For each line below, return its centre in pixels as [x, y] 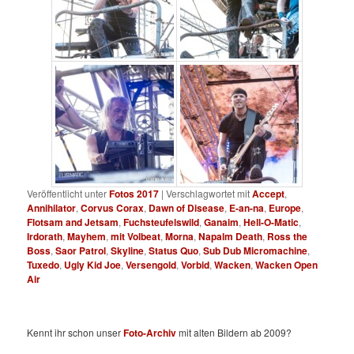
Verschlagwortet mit [208, 193]
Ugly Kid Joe [93, 264]
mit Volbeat [136, 236]
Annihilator [52, 207]
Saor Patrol [81, 250]
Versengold [151, 264]
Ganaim [222, 222]
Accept [269, 193]
